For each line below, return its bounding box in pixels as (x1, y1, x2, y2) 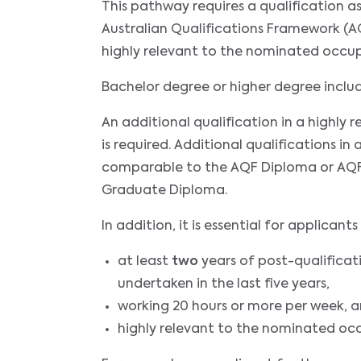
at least (118, 255, 172, 268)
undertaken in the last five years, (118, 277, 330, 291)
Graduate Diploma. (102, 184, 227, 197)
